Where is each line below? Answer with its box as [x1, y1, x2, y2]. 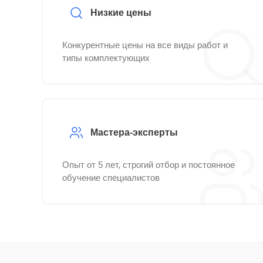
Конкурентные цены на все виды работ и [62, 40, 228, 50]
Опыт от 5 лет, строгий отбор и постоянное [62, 160, 235, 170]
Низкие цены [90, 8, 151, 18]
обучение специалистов [62, 173, 160, 183]
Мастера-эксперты [90, 127, 178, 137]
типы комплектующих [62, 53, 150, 63]
